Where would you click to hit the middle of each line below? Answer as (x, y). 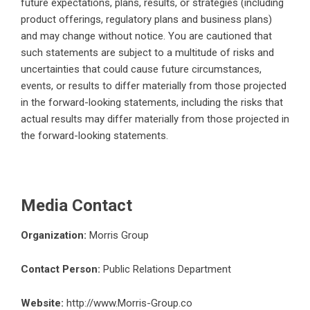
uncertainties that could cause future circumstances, (141, 70)
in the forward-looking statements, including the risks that (152, 103)
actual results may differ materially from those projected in (155, 119)
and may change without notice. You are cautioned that (146, 36)
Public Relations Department (166, 270)
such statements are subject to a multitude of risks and (147, 53)
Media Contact (76, 206)
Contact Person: (61, 270)
